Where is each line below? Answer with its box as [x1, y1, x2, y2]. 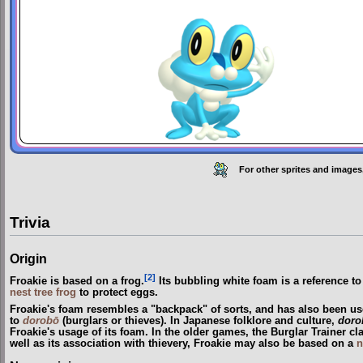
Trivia [10, 214, 50, 232]
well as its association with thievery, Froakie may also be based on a [10, 337, 357, 349]
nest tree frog [10, 287, 76, 299]
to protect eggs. [76, 287, 158, 299]
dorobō [23, 314, 59, 327]
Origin [10, 251, 47, 267]
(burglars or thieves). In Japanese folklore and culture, [59, 314, 338, 327]
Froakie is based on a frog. [10, 275, 144, 288]
